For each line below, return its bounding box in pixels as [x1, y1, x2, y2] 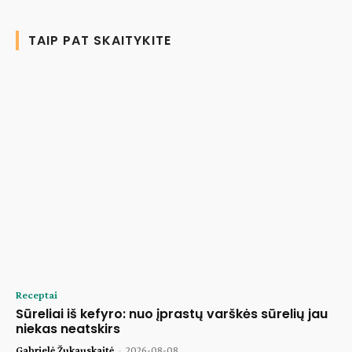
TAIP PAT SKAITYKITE [28, 31, 171, 49]
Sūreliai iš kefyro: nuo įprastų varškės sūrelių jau [16, 305, 328, 324]
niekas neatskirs [16, 320, 120, 339]
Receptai [16, 288, 57, 302]
